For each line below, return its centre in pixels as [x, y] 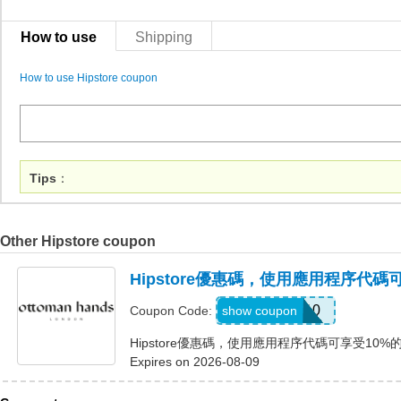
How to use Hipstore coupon [89, 78]
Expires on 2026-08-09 [195, 362]
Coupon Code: [173, 311]
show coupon [260, 311]
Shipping [164, 37]
